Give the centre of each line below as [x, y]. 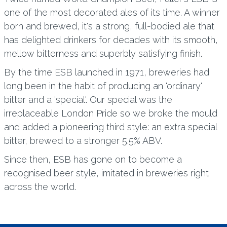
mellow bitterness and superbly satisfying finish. [103, 53]
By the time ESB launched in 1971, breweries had [106, 72]
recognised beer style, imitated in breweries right [106, 173]
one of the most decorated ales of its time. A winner [112, 12]
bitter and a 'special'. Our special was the [88, 100]
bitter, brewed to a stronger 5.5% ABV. [83, 141]
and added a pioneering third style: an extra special [110, 127]
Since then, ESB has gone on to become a [93, 159]
